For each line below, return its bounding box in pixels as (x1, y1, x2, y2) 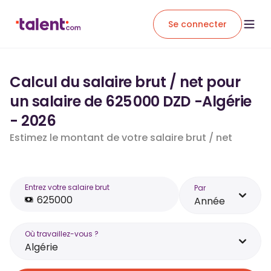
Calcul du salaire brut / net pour (10, 72, 241, 92)
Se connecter (168, 18, 227, 30)
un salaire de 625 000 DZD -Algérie (10, 91, 252, 111)
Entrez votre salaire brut (25, 182, 109, 192)
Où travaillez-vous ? (25, 229, 99, 239)
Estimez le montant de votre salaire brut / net (10, 131, 232, 145)
